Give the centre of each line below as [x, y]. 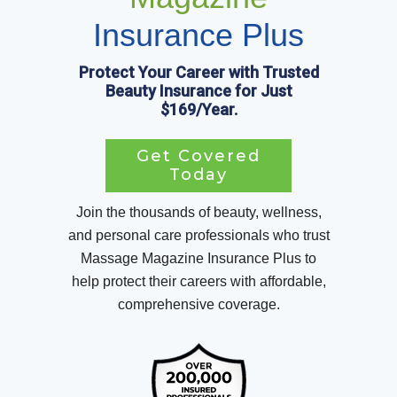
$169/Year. [198, 109]
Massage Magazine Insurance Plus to [198, 258]
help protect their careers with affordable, [198, 281]
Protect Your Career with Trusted [198, 72]
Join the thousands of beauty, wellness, [198, 212]
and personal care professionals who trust [198, 235]
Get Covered [198, 156]
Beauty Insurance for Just [198, 91]
